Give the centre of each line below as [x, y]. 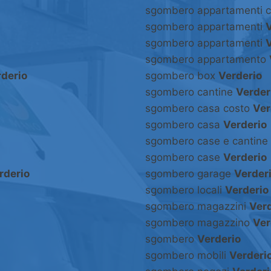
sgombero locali [185, 190]
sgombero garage [190, 174]
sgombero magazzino [199, 223]
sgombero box [182, 76]
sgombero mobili [187, 256]
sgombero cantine [191, 92]
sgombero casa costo [199, 109]
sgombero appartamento [207, 60]
